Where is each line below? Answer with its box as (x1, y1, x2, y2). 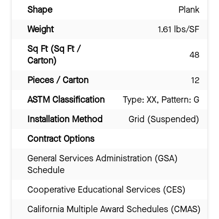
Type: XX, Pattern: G (123, 94, 199, 106)
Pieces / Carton (27, 74, 88, 86)
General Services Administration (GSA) (27, 153, 178, 164)
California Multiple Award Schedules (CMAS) (27, 203, 201, 215)
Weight (27, 23, 54, 35)
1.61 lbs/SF (158, 23, 199, 35)
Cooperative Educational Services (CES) (27, 184, 186, 196)
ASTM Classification (27, 94, 105, 106)
